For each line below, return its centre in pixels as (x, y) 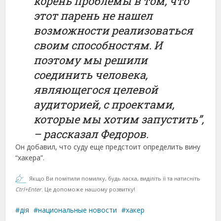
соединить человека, (91, 75)
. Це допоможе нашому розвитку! (89, 189)
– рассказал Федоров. (91, 134)
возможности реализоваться (113, 30)
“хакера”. (30, 158)
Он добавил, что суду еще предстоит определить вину (108, 147)
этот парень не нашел (93, 16)
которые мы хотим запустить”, (119, 119)
